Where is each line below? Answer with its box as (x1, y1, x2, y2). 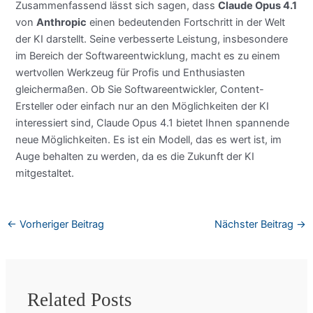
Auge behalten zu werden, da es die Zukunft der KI (15, 150, 255, 163)
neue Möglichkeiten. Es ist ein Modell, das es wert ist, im (15, 133, 282, 147)
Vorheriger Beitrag (16, 218, 104, 231)
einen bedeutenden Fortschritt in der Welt (87, 16, 286, 29)
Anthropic (36, 16, 87, 29)
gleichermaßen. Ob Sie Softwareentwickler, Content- (15, 83, 265, 96)
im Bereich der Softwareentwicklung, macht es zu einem (15, 50, 281, 63)
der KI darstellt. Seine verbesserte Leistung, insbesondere (15, 33, 289, 46)
